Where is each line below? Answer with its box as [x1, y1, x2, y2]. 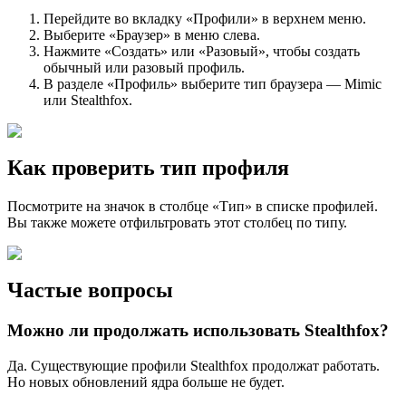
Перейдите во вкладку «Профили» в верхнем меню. [43, 11, 366, 27]
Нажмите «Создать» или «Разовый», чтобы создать [43, 43, 360, 60]
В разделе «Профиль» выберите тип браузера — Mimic [43, 76, 382, 92]
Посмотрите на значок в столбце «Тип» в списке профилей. [7, 198, 378, 215]
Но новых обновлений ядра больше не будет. [7, 373, 285, 390]
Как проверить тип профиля [7, 156, 289, 180]
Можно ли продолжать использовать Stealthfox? [7, 320, 389, 340]
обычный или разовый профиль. [43, 60, 245, 76]
